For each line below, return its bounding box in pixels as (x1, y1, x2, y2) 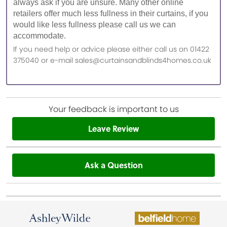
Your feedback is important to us (48, 103, 179, 115)
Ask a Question (84, 159, 143, 171)
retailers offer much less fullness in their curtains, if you (13, 9, 208, 18)
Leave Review (88, 122, 139, 134)
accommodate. (13, 31, 68, 40)
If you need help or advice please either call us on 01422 (13, 44, 209, 54)
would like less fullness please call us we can (13, 20, 176, 29)
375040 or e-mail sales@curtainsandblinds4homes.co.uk (13, 55, 211, 65)
